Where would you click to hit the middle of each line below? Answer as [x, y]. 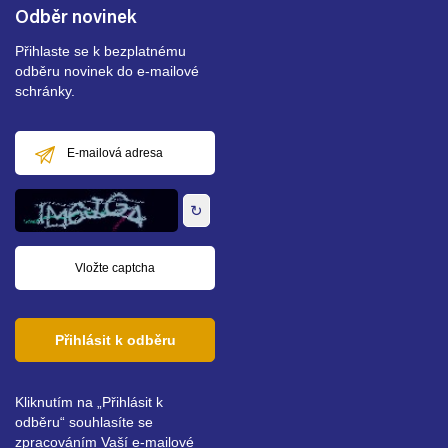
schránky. [45, 91]
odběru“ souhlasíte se [84, 422]
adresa [36, 194]
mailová [39, 168]
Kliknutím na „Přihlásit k [89, 402]
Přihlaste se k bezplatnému [100, 51]
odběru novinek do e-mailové [107, 71]
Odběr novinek [76, 19]
